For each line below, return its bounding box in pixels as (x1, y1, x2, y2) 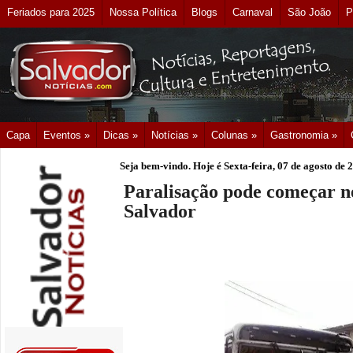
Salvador (124, 201, 196, 222)
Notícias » (151, 129, 198, 141)
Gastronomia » (270, 129, 337, 141)
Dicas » (103, 129, 138, 141)
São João (288, 6, 331, 18)
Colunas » (211, 129, 257, 141)
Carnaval (232, 6, 273, 18)
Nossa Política (110, 6, 176, 18)
